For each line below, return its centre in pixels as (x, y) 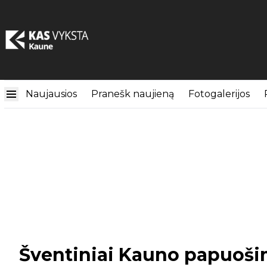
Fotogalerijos (219, 94)
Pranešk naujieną (133, 94)
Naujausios (51, 94)
